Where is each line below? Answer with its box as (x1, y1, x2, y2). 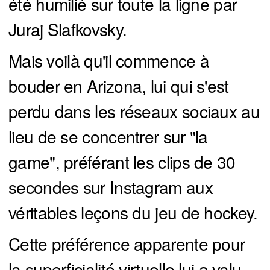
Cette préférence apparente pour (8, 231, 245, 256)
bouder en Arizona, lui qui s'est (8, 74, 229, 98)
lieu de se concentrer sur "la (8, 124, 208, 149)
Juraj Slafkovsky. (8, 17, 127, 42)
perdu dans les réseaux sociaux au (8, 99, 260, 124)
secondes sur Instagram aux (8, 175, 213, 199)
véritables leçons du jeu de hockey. (8, 200, 258, 225)
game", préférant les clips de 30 (8, 149, 236, 174)
